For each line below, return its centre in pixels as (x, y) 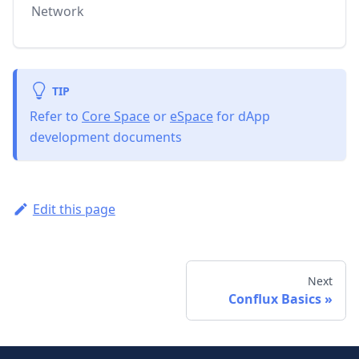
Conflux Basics (275, 298)
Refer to (56, 116)
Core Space (116, 116)
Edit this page (74, 209)
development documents (106, 137)
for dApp (242, 116)
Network (58, 11)
